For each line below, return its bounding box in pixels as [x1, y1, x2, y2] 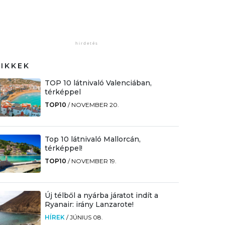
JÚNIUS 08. [69, 213, 103, 221]
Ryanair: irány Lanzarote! [44, 200, 134, 209]
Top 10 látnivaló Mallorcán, [44, 134, 141, 144]
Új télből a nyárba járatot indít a [44, 191, 158, 200]
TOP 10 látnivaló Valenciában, [44, 78, 152, 87]
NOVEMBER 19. [71, 157, 117, 165]
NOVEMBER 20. [71, 100, 119, 108]
